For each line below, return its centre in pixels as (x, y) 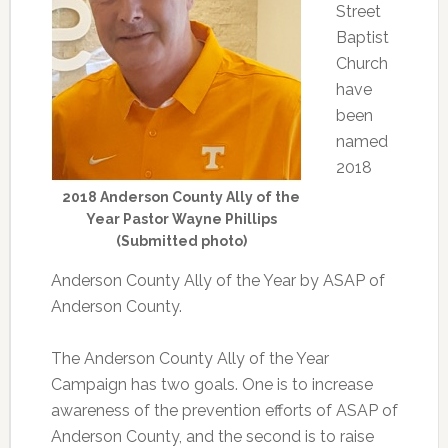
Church (361, 63)
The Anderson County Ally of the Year (189, 358)
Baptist (362, 37)
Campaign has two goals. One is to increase (211, 384)
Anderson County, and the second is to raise (212, 436)
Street (358, 11)
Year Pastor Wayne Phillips (181, 219)
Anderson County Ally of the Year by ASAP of (217, 280)
